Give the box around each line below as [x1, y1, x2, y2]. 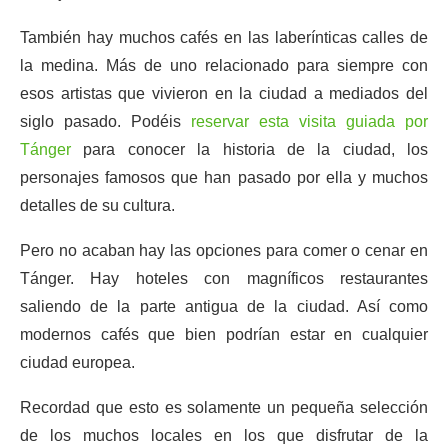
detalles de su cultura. [20, 197, 175, 214]
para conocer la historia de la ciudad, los [71, 141, 428, 158]
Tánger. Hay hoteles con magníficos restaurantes [20, 270, 428, 287]
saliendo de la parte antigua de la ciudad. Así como [20, 298, 428, 315]
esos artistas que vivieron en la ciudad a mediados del [20, 85, 428, 102]
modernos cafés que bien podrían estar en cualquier [20, 326, 428, 343]
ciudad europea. [20, 354, 135, 371]
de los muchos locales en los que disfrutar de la [20, 427, 428, 444]
